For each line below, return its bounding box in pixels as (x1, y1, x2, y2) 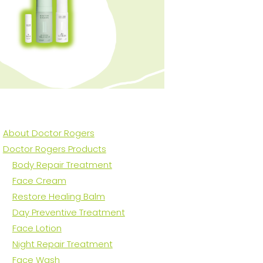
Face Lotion (12, 222, 62, 235)
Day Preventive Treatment (12, 206, 125, 219)
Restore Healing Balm (12, 190, 105, 203)
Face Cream (12, 174, 66, 187)
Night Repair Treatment (12, 238, 113, 251)
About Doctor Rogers (2, 127, 95, 140)
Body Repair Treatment (12, 159, 112, 171)
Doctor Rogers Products (2, 143, 106, 156)
